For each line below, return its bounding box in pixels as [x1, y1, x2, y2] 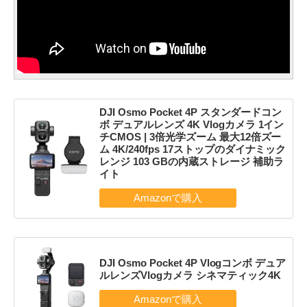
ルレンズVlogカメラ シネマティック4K [99, 269, 281, 282]
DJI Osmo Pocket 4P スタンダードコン [99, 106, 282, 118]
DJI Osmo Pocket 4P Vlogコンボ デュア [99, 257, 286, 269]
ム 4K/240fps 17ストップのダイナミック [99, 143, 286, 155]
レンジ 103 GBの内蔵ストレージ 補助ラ [99, 155, 284, 167]
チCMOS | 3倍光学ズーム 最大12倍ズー [99, 130, 282, 143]
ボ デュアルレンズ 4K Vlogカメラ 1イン [99, 118, 284, 130]
